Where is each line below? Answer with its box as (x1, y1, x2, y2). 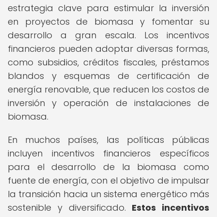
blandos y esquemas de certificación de (8, 70, 209, 82)
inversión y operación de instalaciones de (8, 97, 209, 109)
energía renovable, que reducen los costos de (8, 83, 209, 95)
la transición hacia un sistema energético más (8, 188, 209, 200)
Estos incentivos (132, 201, 209, 214)
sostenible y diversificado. (8, 201, 132, 214)
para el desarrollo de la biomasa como (8, 161, 209, 173)
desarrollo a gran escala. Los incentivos (8, 29, 209, 41)
